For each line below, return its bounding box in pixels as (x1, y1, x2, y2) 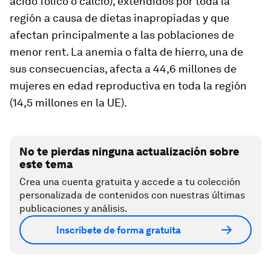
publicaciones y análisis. (19, 203, 128, 214)
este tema (19, 158, 73, 171)
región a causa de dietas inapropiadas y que (10, 11, 229, 24)
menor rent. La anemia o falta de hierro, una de (10, 45, 243, 58)
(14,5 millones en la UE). (10, 96, 127, 109)
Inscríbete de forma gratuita (56, 224, 181, 236)
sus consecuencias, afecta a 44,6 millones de (10, 62, 237, 75)
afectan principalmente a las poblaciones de (10, 28, 234, 41)
